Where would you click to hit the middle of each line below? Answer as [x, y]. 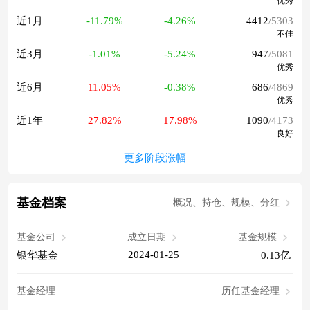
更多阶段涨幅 [155, 158]
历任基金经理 [250, 291]
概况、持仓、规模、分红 [226, 203]
